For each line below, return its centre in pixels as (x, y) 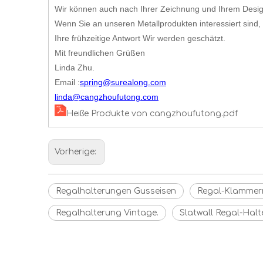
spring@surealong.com (123, 82)
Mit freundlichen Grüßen (100, 53)
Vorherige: (77, 152)
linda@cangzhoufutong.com (107, 97)
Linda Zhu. (75, 68)
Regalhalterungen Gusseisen (116, 191)
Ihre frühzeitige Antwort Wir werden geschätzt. (140, 38)
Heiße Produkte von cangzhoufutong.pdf (152, 114)
